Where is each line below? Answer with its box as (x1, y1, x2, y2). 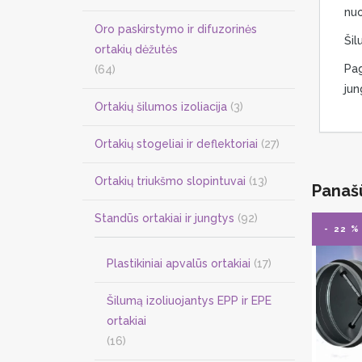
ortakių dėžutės (95, 43, 178, 56)
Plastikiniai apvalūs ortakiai (107, 257, 250, 270)
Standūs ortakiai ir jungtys (95, 212, 234, 225)
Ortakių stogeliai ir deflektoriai (95, 137, 258, 150)
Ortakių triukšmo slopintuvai (95, 175, 246, 187)
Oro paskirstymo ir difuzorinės (95, 23, 257, 36)
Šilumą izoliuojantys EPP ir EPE (107, 294, 271, 307)
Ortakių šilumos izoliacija (95, 100, 227, 113)
